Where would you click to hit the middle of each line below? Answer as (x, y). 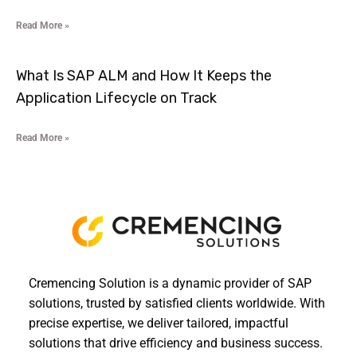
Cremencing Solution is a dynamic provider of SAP (170, 284)
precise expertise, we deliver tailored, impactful (159, 324)
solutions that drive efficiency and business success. (176, 343)
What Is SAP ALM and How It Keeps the (144, 76)
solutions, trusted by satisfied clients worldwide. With (177, 304)
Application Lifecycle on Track (116, 98)
